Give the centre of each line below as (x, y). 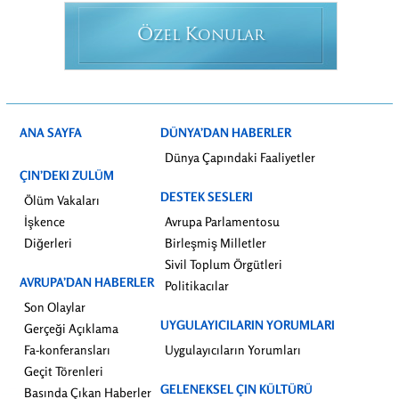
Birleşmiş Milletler (216, 243)
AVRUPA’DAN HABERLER (87, 282)
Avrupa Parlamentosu (222, 222)
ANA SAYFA (51, 133)
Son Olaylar (55, 307)
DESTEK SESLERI (207, 197)
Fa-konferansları (67, 350)
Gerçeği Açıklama (71, 329)
